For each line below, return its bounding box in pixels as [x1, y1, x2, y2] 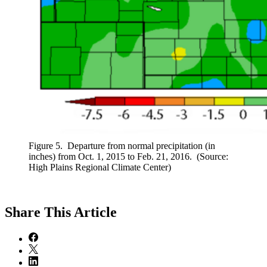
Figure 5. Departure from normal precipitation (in [29, 140, 215, 151]
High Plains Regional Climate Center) [29, 162, 171, 172]
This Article [44, 204, 117, 221]
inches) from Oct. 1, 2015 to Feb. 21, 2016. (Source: [29, 151, 228, 162]
